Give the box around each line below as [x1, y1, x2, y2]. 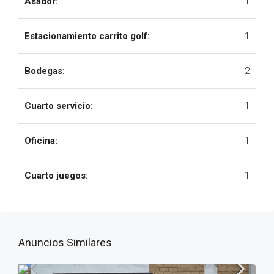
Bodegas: [24, 65, 65, 76]
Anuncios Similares [18, 236, 112, 249]
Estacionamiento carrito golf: [24, 31, 150, 42]
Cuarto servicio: [24, 100, 93, 111]
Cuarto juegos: [24, 170, 88, 181]
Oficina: [24, 135, 57, 146]
